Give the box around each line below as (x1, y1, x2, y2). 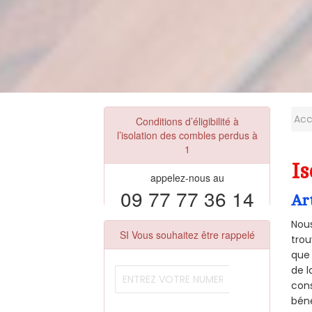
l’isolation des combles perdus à (116, 127, 258, 142)
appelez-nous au (150, 170, 224, 185)
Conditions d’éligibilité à (135, 114, 239, 128)
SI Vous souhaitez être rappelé (119, 227, 255, 242)
